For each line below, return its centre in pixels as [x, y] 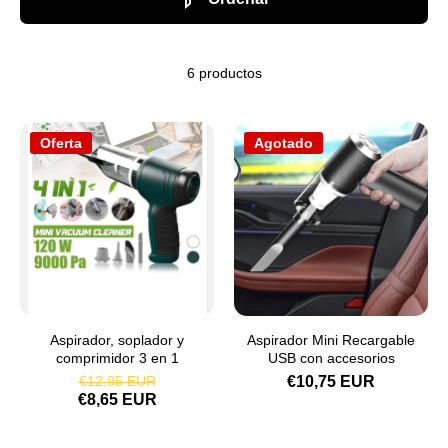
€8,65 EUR [117, 399]
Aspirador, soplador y [117, 340]
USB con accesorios [331, 358]
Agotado [283, 143]
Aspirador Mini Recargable [331, 340]
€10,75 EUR [331, 381]
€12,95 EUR [117, 381]
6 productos [224, 73]
